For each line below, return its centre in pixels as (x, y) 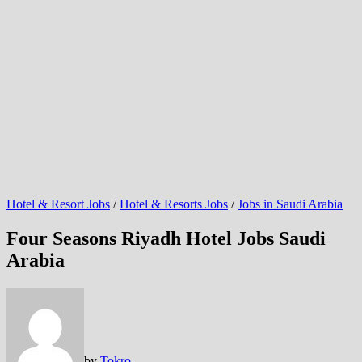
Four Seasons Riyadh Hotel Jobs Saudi (166, 238)
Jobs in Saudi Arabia (290, 204)
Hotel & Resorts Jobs (174, 204)
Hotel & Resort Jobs (58, 204)
